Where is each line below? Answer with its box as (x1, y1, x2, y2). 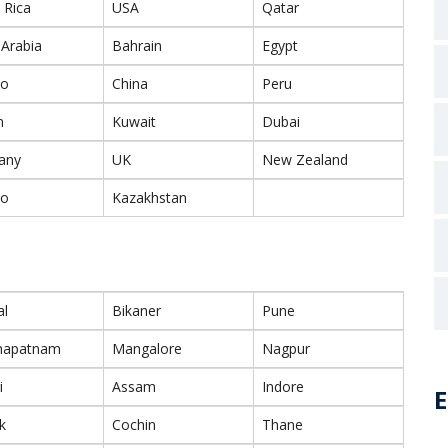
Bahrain (112, 36, 162, 55)
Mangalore (112, 339, 182, 358)
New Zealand (262, 150, 348, 169)
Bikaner (112, 301, 161, 320)
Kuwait (112, 112, 156, 131)
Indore (262, 377, 304, 396)
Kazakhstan (112, 188, 187, 207)
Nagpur (262, 339, 310, 358)
